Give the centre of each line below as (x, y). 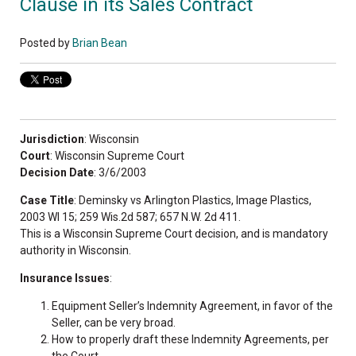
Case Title (47, 200)
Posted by (45, 43)
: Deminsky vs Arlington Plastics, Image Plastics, (193, 200)
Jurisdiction (52, 139)
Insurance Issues (65, 278)
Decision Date (57, 172)
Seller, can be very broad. (114, 322)
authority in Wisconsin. (75, 250)
